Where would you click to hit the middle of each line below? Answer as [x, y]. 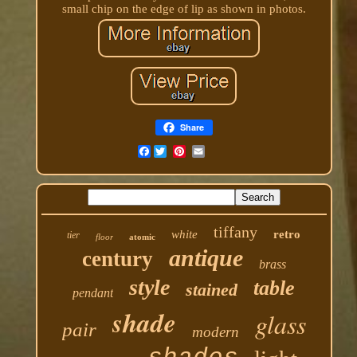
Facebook [175, 151]
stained [212, 289]
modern [215, 331]
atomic [143, 236]
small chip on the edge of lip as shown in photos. [184, 8]
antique [206, 257]
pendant [93, 292]
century [117, 259]
